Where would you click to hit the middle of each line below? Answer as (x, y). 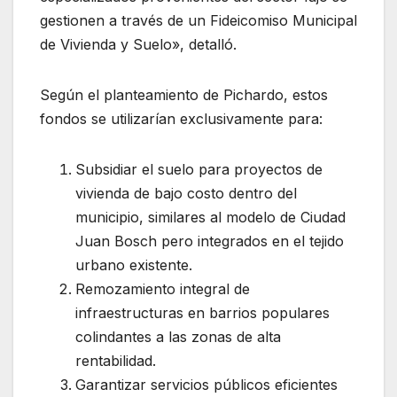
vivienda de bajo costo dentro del (186, 193)
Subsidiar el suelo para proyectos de (199, 169)
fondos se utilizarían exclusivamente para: (181, 118)
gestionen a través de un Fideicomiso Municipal (198, 20)
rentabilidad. (116, 360)
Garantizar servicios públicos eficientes (206, 384)
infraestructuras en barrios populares (202, 312)
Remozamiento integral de (163, 288)
